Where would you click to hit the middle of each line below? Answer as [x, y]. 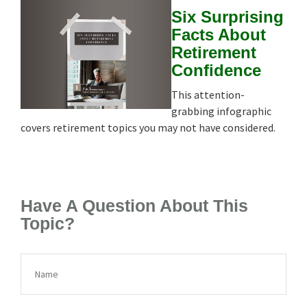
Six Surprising [228, 16]
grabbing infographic [221, 111]
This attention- [208, 94]
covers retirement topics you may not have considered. [148, 127]
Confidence [216, 70]
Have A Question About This [134, 206]
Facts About [219, 34]
